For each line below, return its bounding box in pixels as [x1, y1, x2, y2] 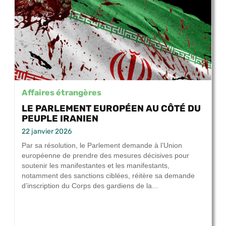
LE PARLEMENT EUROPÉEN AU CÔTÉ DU [22, 103, 201, 114]
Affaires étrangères [22, 88, 101, 97]
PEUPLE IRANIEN [22, 113, 98, 124]
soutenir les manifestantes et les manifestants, [22, 161, 169, 170]
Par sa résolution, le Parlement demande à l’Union [22, 141, 182, 150]
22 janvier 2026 [22, 127, 72, 136]
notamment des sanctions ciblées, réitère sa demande [22, 172, 195, 180]
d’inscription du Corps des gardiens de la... [22, 182, 158, 190]
